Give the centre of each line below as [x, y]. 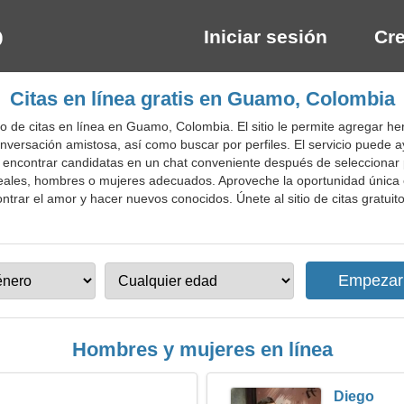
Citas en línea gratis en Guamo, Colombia [202, 99]
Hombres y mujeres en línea [202, 349]
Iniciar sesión [266, 37]
